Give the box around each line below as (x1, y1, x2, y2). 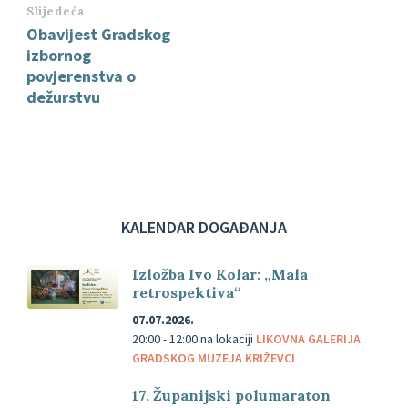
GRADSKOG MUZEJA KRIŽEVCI (132, 349, 295, 366)
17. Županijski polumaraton (132, 385, 331, 404)
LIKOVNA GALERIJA (256, 330, 361, 347)
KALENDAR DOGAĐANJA (121, 216, 287, 238)
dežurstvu (26, 86, 100, 107)
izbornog (26, 44, 91, 66)
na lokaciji (200, 330, 256, 347)
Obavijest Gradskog (26, 23, 170, 45)
